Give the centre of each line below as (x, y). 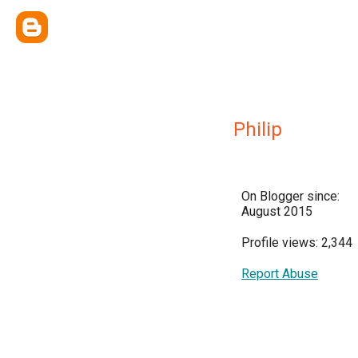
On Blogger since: (290, 196)
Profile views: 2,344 (297, 243)
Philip (258, 129)
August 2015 (277, 211)
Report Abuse (280, 274)
